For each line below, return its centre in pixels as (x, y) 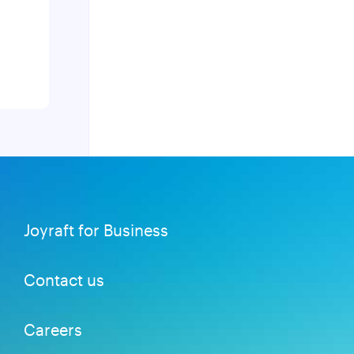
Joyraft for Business (96, 230)
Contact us (64, 280)
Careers (53, 330)
